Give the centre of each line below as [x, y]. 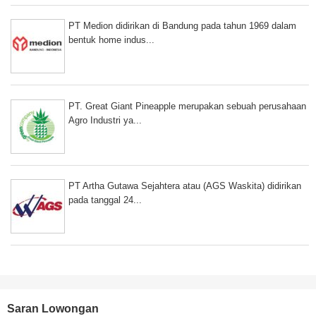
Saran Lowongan [53, 308]
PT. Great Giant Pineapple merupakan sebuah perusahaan [187, 106]
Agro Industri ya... [105, 120]
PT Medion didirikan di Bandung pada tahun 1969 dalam [182, 26]
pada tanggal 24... [105, 200]
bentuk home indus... [111, 40]
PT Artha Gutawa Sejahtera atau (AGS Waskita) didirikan [185, 186]
